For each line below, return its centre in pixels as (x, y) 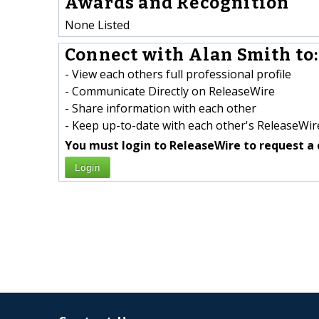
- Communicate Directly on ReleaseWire (170, 91)
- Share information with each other (161, 109)
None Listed (97, 25)
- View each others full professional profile (178, 74)
